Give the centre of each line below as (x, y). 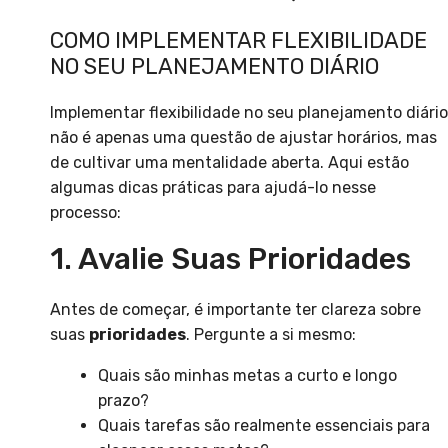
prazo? (123, 401)
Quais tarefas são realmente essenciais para (264, 426)
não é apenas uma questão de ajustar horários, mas (243, 138)
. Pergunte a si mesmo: (271, 335)
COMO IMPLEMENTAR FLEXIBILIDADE (238, 41)
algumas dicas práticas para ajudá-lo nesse (213, 188)
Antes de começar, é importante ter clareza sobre (235, 310)
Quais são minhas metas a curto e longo (247, 376)
